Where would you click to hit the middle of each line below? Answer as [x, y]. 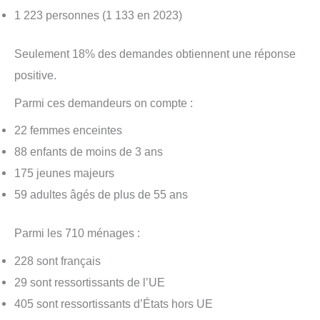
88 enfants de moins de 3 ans [89, 151]
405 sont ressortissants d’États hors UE [114, 303]
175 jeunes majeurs [64, 172]
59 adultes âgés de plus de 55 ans [101, 194]
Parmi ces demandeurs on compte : [104, 102]
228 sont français [57, 260]
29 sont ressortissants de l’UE [90, 282]
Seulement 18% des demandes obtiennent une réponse [155, 54]
